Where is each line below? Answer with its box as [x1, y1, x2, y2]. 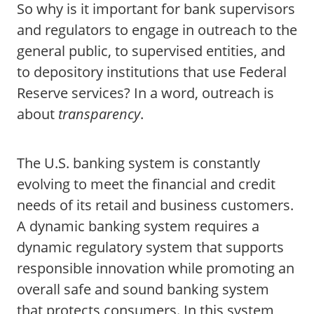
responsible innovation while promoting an [17, 259, 294, 278]
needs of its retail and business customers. [17, 196, 294, 214]
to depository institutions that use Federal [17, 62, 287, 81]
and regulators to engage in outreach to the [17, 20, 297, 39]
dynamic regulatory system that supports [17, 238, 284, 257]
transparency [58, 104, 140, 123]
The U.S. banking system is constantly [17, 153, 260, 172]
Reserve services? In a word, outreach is [17, 83, 274, 102]
